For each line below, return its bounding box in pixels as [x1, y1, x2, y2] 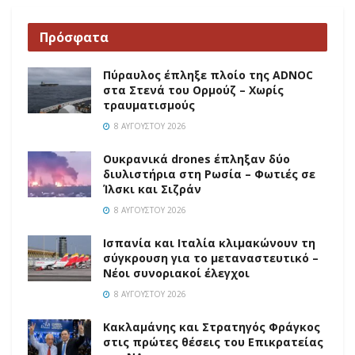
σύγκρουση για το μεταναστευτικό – [103, 250, 319, 266]
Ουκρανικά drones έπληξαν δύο [103, 151, 290, 167]
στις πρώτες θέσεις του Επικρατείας [103, 334, 323, 350]
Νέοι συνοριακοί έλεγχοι [103, 265, 250, 281]
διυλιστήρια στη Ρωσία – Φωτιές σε [103, 166, 315, 182]
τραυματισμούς [103, 97, 195, 113]
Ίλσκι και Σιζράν [103, 181, 201, 197]
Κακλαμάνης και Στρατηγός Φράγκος [103, 319, 320, 335]
